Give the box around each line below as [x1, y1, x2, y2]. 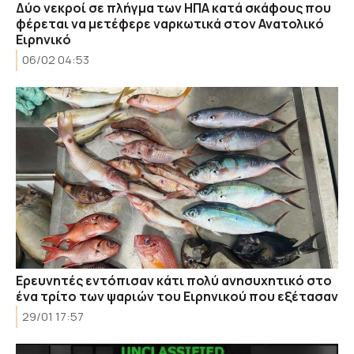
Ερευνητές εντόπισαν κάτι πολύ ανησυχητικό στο [16, 271, 332, 289]
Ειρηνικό [16, 31, 71, 48]
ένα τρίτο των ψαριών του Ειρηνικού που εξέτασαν [16, 287, 338, 305]
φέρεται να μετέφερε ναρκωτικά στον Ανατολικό [16, 15, 324, 32]
